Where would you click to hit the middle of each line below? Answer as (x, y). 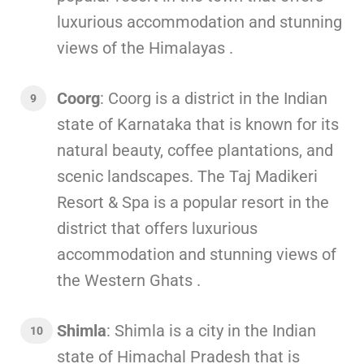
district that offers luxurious (157, 228)
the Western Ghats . (129, 280)
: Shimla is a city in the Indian (211, 330)
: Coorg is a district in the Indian (214, 98)
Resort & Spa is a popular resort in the (193, 202)
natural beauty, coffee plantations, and (195, 150)
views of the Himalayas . (145, 48)
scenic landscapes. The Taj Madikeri (187, 176)
